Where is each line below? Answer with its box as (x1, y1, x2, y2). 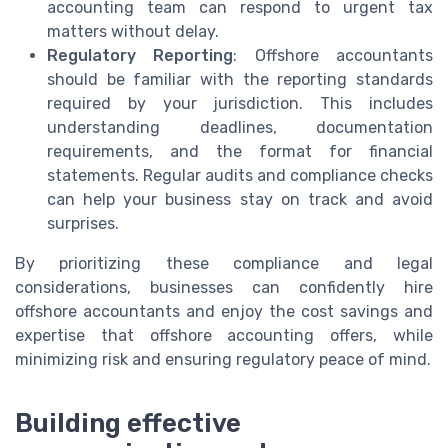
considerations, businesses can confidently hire (15, 278, 433, 298)
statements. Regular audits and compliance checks (47, 166, 433, 186)
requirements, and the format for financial (47, 142, 433, 162)
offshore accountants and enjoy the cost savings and (15, 302, 433, 322)
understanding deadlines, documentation (47, 118, 433, 138)
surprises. (47, 214, 119, 234)
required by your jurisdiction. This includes (47, 94, 433, 114)
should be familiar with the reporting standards (47, 70, 433, 90)
